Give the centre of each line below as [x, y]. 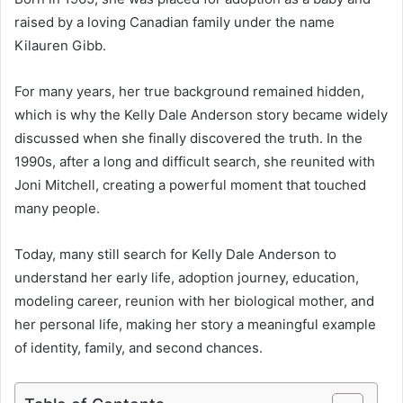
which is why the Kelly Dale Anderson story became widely [201, 115]
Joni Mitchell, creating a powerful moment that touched [190, 185]
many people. [57, 209]
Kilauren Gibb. [60, 46]
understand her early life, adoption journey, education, [187, 278]
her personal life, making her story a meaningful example [195, 325]
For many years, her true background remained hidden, [189, 92]
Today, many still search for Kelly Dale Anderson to [175, 255]
